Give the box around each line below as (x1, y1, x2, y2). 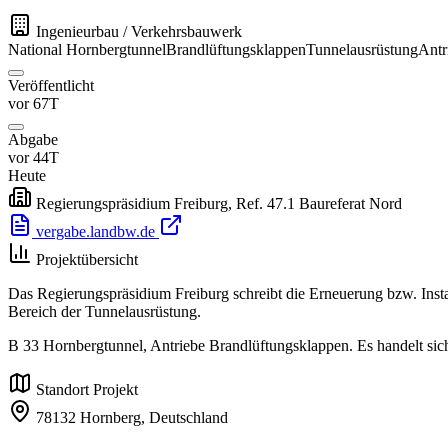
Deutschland (149, 409, 228, 427)
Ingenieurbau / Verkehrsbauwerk (36, 23, 242, 41)
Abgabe (8, 131, 58, 149)
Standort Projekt (36, 381, 138, 399)
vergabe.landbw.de (32, 223, 159, 241)
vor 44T (8, 149, 59, 167)
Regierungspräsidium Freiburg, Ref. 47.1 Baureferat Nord (36, 195, 402, 213)
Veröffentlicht (8, 77, 94, 95)
